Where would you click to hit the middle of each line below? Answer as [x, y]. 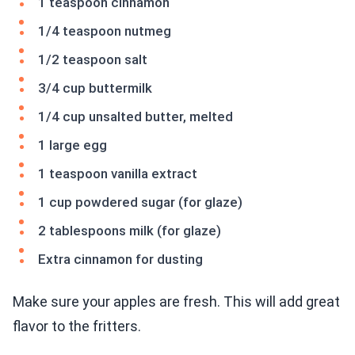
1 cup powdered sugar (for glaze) [140, 202]
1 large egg [73, 145]
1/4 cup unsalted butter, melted [136, 117]
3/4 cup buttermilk [95, 88]
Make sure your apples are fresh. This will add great [176, 302]
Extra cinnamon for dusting [120, 260]
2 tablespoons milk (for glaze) [130, 231]
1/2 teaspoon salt [93, 60]
